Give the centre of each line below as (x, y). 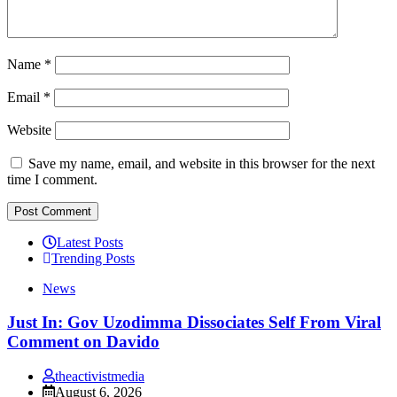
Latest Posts (90, 242)
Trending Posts (93, 258)
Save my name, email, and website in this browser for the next (202, 163)
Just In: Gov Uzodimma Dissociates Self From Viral (194, 323)
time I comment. (52, 179)
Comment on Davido (83, 342)
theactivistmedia (100, 376)
